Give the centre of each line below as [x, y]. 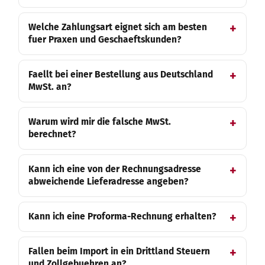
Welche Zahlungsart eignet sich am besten [118, 27]
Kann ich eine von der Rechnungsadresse [115, 169]
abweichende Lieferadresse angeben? [108, 182]
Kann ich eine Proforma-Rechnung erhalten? [122, 216]
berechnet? [52, 134]
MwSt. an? [50, 87]
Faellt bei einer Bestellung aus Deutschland [121, 75]
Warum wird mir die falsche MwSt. [100, 122]
